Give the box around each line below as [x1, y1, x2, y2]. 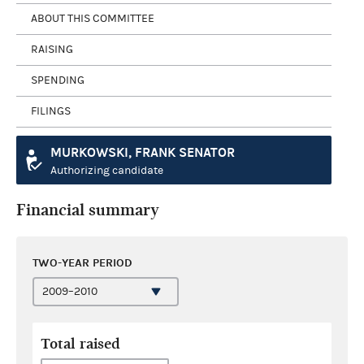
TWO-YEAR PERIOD [32, 255, 132, 270]
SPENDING [31, 74, 84, 87]
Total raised [41, 335, 120, 353]
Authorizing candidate [50, 163, 163, 177]
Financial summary [16, 200, 159, 219]
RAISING [31, 43, 73, 56]
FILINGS [31, 105, 71, 118]
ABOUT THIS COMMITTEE [31, 12, 154, 25]
